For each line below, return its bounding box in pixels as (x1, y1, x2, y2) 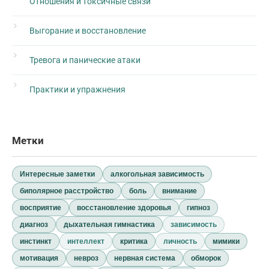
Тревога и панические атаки (29, 55, 141, 65)
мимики (213, 237, 240, 246)
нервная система (114, 254, 175, 262)
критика (120, 237, 148, 246)
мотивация (20, 254, 58, 262)
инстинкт (20, 237, 52, 246)
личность (163, 237, 197, 246)
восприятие (20, 204, 61, 212)
